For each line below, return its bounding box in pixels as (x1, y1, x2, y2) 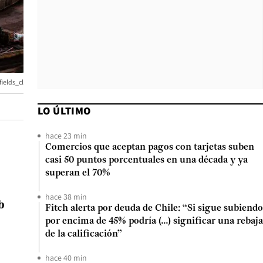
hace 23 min (45, 130, 87, 141)
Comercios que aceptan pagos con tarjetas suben (45, 143, 254, 152)
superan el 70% (45, 168, 110, 178)
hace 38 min (45, 191, 87, 202)
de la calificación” (45, 230, 122, 239)
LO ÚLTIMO (38, 104, 91, 117)
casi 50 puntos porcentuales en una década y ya (45, 156, 248, 165)
